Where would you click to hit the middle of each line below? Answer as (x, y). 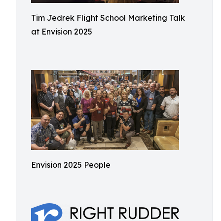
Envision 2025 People (71, 165)
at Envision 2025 (62, 32)
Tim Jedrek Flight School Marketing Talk (108, 18)
